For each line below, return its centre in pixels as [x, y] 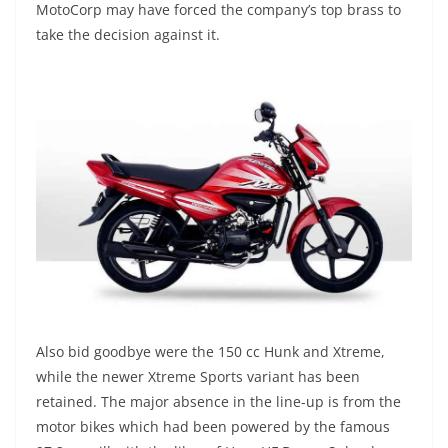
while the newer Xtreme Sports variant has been [198, 377]
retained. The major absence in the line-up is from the [218, 402]
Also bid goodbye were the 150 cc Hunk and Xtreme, [210, 352]
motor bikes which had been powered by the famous [213, 427]
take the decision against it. [128, 34]
